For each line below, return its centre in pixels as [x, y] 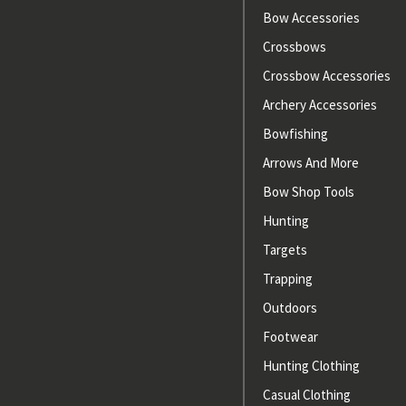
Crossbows [294, 47]
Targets [285, 250]
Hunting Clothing [311, 366]
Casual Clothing [306, 395]
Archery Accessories [319, 105]
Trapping [287, 279]
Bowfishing [295, 134]
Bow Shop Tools [308, 192]
